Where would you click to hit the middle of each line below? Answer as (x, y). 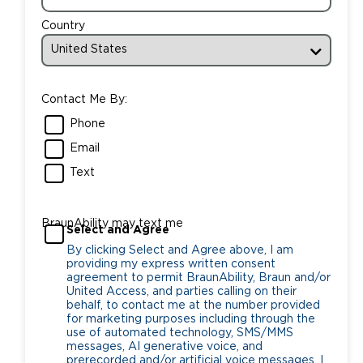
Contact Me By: (84, 99)
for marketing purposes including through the (190, 319)
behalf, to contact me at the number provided (193, 305)
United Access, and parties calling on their (181, 291)
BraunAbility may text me (112, 223)
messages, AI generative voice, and (164, 346)
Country (63, 26)
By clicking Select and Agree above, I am (179, 250)
